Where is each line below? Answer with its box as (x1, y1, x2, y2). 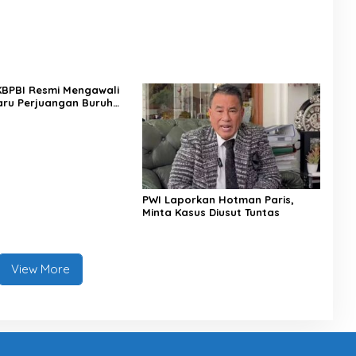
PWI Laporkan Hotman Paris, (141, 193, 294, 207)
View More (11, 261, 71, 277)
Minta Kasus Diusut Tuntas (141, 206, 280, 219)
